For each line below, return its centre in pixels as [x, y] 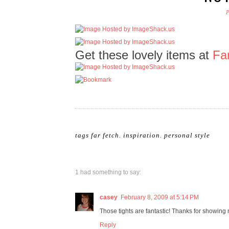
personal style [187, 135]
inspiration [142, 135]
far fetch [105, 135]
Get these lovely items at [144, 55]
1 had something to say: [108, 172]
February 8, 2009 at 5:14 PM [160, 197]
